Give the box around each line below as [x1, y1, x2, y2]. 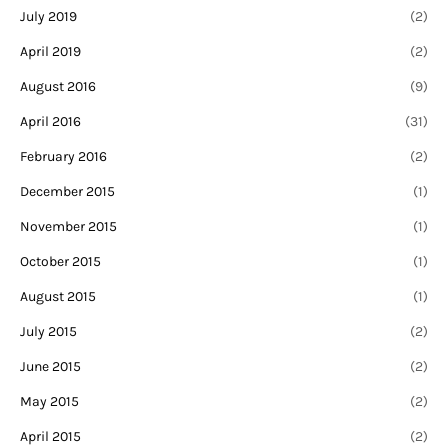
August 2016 [20, 78, 96, 96]
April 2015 [20, 428, 81, 446]
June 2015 [20, 358, 81, 376]
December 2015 [20, 183, 115, 201]
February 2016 [20, 148, 107, 166]
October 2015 [20, 253, 101, 271]
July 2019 [20, 8, 77, 26]
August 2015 [20, 288, 96, 306]
